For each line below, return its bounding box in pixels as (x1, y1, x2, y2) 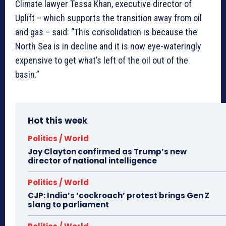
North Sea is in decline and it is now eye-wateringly (15, 41, 201, 52)
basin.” (15, 69, 39, 80)
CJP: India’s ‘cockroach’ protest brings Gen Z (28, 190, 209, 201)
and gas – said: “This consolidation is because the (15, 27, 197, 38)
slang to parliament (28, 199, 109, 210)
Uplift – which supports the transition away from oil (15, 13, 202, 24)
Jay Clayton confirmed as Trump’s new (28, 146, 187, 157)
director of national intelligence (28, 155, 157, 166)
